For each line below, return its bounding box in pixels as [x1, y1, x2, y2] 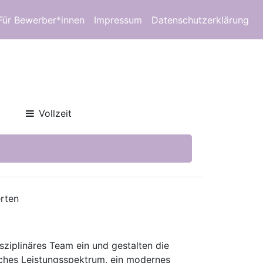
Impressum [94, 14, 142, 26]
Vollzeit [39, 107, 72, 119]
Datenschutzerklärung [151, 14, 249, 26]
